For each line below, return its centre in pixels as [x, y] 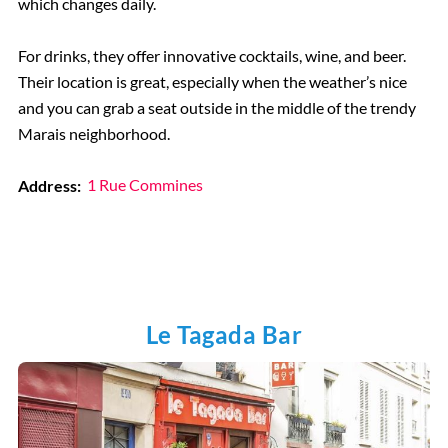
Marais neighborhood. [93, 133]
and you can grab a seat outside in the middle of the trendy [216, 107]
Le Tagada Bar [224, 334]
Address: [49, 185]
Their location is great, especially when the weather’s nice [212, 81]
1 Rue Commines [145, 185]
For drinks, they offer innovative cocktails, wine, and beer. [211, 55]
